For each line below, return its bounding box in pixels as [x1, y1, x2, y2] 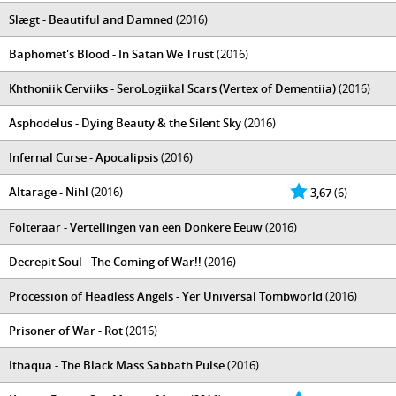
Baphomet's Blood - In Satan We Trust [9, 46, 214, 62]
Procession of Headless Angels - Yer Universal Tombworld [9, 288, 323, 304]
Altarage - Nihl [9, 184, 88, 200]
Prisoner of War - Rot [9, 323, 123, 339]
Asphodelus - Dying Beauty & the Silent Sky [9, 115, 241, 131]
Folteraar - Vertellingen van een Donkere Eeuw [9, 219, 263, 235]
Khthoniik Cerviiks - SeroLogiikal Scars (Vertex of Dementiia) [9, 80, 336, 96]
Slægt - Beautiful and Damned [9, 11, 173, 27]
